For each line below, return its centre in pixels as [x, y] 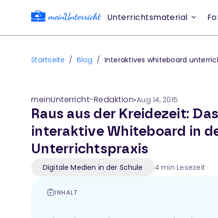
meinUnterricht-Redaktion [82, 100]
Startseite [48, 60]
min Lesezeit [182, 167]
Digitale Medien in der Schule [93, 167]
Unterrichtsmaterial [147, 17]
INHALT [66, 192]
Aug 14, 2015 [157, 100]
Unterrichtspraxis [90, 149]
